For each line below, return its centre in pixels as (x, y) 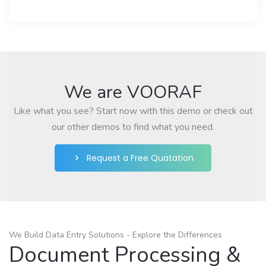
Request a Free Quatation (140, 158)
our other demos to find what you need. (133, 127)
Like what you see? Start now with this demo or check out (133, 111)
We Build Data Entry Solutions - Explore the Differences (115, 235)
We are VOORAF (133, 92)
